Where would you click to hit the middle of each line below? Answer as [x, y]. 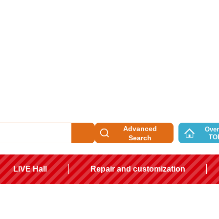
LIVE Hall [30, 169]
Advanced [140, 129]
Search [140, 138]
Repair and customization [138, 169]
